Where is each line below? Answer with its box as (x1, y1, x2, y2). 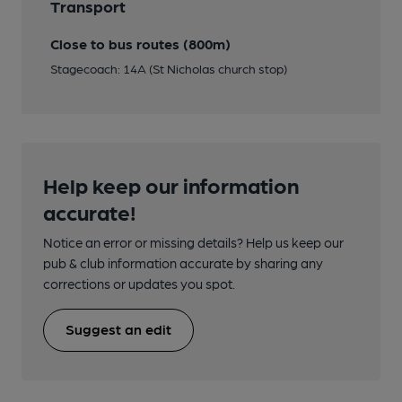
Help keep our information (43, 170, 299, 197)
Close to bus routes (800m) (50, 34, 231, 52)
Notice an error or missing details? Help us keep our (43, 233, 344, 250)
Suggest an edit (66, 319, 171, 337)
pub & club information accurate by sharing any (43, 254, 323, 271)
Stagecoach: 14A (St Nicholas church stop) (50, 60, 287, 75)
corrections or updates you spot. (43, 275, 235, 292)
